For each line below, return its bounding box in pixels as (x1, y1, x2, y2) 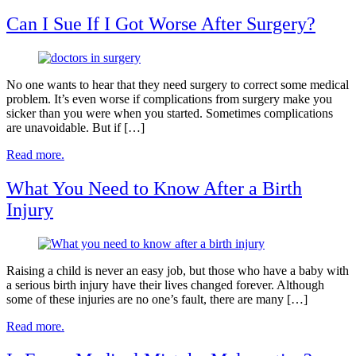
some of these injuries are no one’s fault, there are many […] (6, 292, 308, 306)
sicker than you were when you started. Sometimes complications (6, 106, 333, 120)
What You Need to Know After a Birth (6, 177, 302, 199)
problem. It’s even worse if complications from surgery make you (6, 91, 332, 106)
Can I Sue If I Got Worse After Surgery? (6, 13, 315, 34)
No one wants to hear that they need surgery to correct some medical (6, 77, 349, 91)
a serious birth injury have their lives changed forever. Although (6, 277, 324, 292)
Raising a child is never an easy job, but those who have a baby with (6, 263, 349, 277)
